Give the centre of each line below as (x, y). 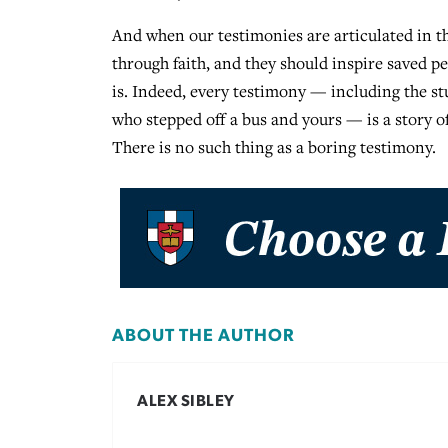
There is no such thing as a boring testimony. (274, 147)
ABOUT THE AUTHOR (203, 335)
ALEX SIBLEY (186, 401)
